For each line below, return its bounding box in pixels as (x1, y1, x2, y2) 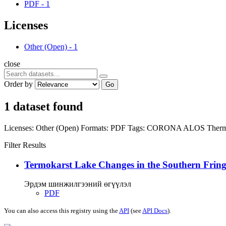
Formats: (81, 123, 108, 132)
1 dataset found (4, 99, 83, 113)
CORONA (147, 123, 183, 132)
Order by (4, 79, 33, 88)
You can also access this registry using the (4, 207, 119, 215)
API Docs (142, 207, 167, 215)
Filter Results (4, 140, 46, 149)
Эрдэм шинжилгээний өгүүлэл (24, 180, 131, 189)
